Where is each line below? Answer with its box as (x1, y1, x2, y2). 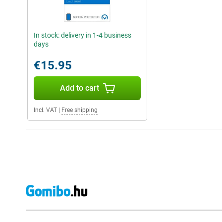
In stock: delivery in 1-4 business (34, 31, 131, 40)
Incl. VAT (34, 107, 57, 114)
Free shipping (61, 107, 98, 114)
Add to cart (59, 83, 99, 93)
